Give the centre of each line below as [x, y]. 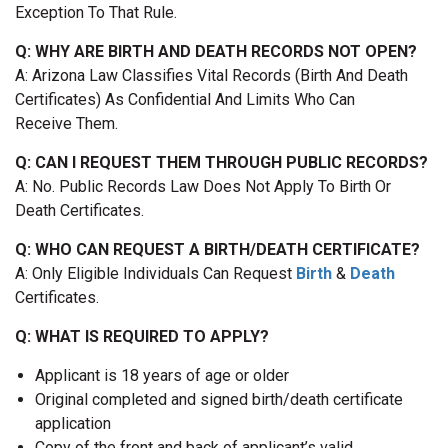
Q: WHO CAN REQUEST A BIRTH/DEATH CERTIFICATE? [217, 249]
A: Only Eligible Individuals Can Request [155, 273]
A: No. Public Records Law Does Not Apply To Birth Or [203, 186]
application [73, 423]
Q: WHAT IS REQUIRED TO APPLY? [142, 336]
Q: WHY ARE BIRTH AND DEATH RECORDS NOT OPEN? [216, 51]
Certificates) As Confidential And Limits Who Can [185, 99]
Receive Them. [66, 123]
